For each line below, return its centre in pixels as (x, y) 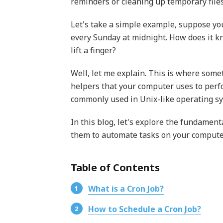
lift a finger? (93, 50)
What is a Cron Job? (126, 189)
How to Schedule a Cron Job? (144, 209)
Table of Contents (115, 167)
